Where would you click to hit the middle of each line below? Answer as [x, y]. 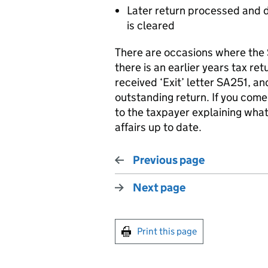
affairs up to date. [158, 127]
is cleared [151, 25]
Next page [159, 188]
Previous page [169, 160]
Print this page [167, 231]
